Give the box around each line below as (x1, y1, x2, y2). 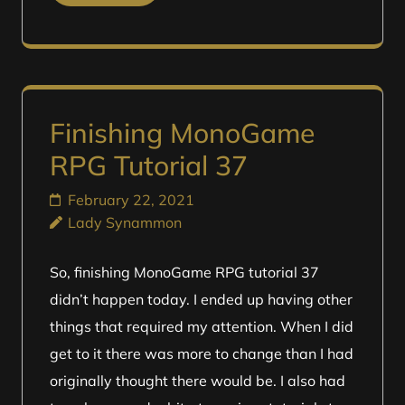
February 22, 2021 (68, 191, 194, 209)
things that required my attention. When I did (50, 317, 353, 335)
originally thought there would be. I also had (50, 372, 345, 390)
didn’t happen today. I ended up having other (50, 290, 353, 308)
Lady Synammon (68, 213, 182, 231)
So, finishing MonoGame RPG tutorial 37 (50, 263, 319, 281)
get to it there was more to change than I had (50, 344, 353, 363)
